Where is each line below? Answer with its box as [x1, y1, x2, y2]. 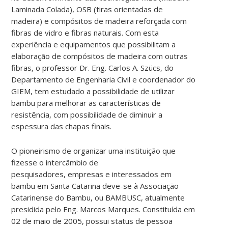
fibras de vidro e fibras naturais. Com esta [11, 27, 159, 38]
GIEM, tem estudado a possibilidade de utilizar [11, 85, 175, 96]
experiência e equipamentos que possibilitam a [11, 39, 176, 49]
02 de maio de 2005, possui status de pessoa [11, 215, 173, 226]
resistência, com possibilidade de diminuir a [11, 109, 163, 120]
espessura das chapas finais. [11, 121, 112, 131]
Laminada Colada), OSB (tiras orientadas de [11, 4, 163, 14]
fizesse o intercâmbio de [11, 157, 99, 167]
